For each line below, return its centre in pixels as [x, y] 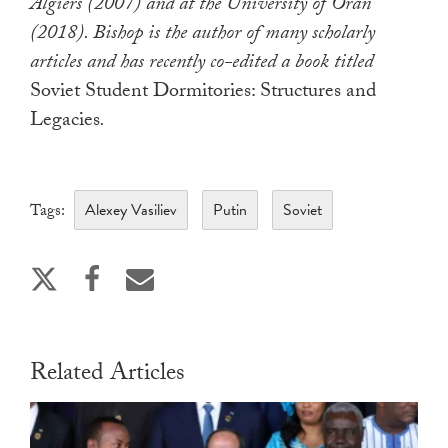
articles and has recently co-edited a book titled [201, 64]
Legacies [65, 122]
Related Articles [107, 376]
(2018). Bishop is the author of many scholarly [202, 35]
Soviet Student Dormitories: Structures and [203, 93]
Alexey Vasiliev [131, 210]
